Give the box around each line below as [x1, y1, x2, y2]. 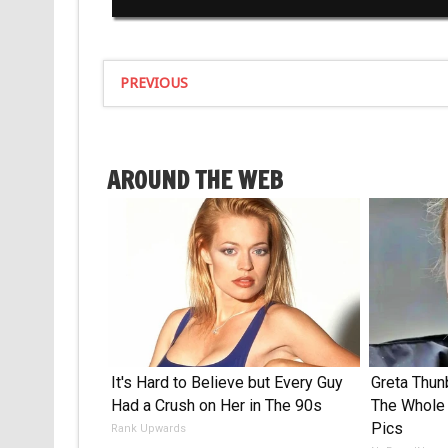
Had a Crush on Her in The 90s [110, 395, 322, 415]
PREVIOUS [119, 75, 188, 92]
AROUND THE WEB [106, 162, 283, 197]
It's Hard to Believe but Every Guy [110, 372, 343, 392]
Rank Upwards [110, 421, 186, 435]
